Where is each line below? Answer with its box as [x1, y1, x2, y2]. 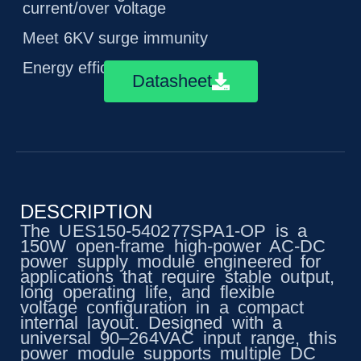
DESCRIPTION [20, 201, 152, 222]
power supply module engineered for [20, 251, 322, 272]
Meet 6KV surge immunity [23, 29, 208, 47]
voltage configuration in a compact [20, 297, 305, 317]
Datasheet [131, 71, 212, 91]
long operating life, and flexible [20, 282, 276, 302]
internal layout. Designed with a [20, 313, 283, 333]
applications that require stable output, [20, 267, 335, 287]
